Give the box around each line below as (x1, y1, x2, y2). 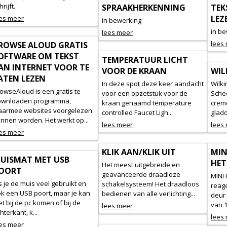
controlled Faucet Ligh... (102, 108, 173, 117)
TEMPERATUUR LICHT (102, 54, 188, 65)
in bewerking (102, 16, 141, 25)
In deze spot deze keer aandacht (102, 79, 204, 88)
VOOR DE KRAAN (102, 65, 167, 77)
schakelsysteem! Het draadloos (102, 179, 199, 188)
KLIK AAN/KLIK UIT (102, 146, 176, 158)
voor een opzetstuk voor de (102, 89, 187, 98)
